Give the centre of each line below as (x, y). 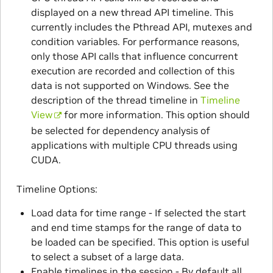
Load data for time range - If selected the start (138, 213)
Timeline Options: (57, 189)
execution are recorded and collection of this (133, 71)
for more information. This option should (156, 115)
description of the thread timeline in (115, 100)
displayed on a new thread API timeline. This (132, 12)
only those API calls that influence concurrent (134, 56)
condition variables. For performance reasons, (135, 42)
